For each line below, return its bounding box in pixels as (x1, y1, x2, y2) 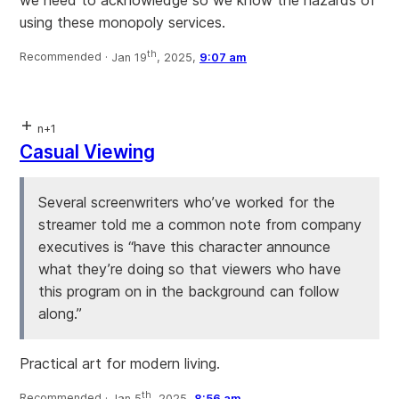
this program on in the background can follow (38, 282, 339, 301)
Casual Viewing (20, 141, 155, 164)
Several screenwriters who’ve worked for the (38, 193, 335, 212)
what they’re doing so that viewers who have (38, 260, 341, 279)
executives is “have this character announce (38, 238, 330, 256)
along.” (38, 305, 82, 323)
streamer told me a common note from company (38, 216, 362, 234)
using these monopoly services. (20, 13, 225, 32)
